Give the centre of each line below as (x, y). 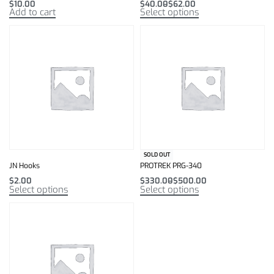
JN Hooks (24, 166)
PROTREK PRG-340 (171, 166)
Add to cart (32, 13)
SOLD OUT (157, 155)
